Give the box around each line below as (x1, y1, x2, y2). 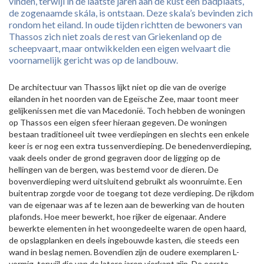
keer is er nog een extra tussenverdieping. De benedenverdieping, (9, 141, 252, 151)
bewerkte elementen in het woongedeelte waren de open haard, (9, 223, 246, 233)
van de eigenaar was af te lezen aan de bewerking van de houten (9, 200, 245, 210)
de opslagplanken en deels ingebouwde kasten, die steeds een (9, 235, 239, 245)
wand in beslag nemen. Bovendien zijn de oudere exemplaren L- (9, 247, 239, 257)
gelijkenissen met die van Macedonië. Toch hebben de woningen (9, 105, 245, 115)
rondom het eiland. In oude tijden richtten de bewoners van (9, 19, 242, 30)
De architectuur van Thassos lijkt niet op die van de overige (9, 82, 226, 92)
